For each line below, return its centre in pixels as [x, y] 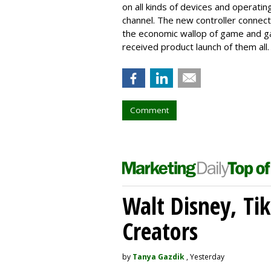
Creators [160, 230]
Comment [149, 110]
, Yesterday [204, 256]
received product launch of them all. [196, 46]
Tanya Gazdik [158, 256]
